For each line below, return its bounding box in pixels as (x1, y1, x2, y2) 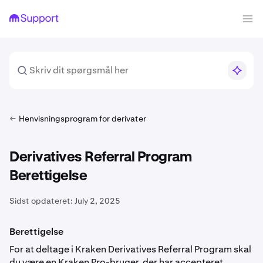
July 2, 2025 (75, 195, 120, 206)
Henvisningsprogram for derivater (19, 113, 146, 124)
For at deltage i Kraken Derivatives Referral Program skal (9, 243, 251, 255)
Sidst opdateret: (9, 195, 73, 206)
